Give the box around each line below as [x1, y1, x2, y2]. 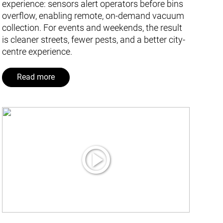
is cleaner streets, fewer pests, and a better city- [2, 34, 186, 45]
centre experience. [2, 46, 73, 57]
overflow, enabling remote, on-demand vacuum [2, 10, 185, 21]
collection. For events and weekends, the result [2, 22, 183, 33]
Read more [17, 73, 55, 82]
